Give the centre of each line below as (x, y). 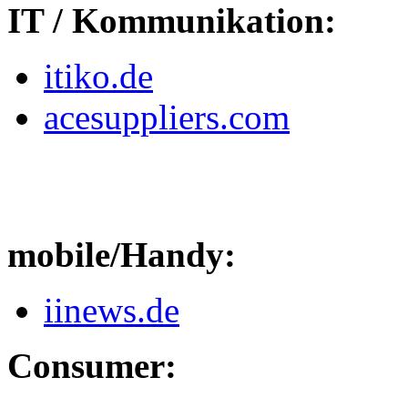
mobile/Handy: (122, 255)
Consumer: (92, 366)
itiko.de (98, 76)
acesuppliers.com (167, 117)
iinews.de (112, 311)
